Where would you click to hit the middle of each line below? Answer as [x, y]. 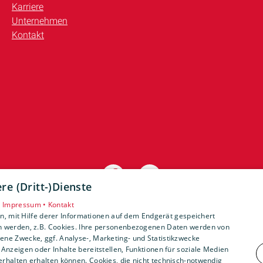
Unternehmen [40, 21]
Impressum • [25, 205]
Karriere [28, 7]
